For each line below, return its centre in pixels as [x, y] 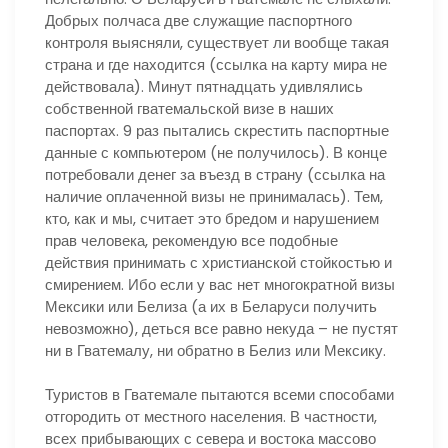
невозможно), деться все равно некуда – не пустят [221, 328]
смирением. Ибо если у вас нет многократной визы [220, 284]
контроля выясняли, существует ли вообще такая [217, 42]
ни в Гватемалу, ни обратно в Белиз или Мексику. [215, 350]
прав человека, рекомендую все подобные [191, 240]
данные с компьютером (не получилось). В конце [216, 152]
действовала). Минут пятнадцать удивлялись [204, 86]
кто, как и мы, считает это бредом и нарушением [212, 218]
